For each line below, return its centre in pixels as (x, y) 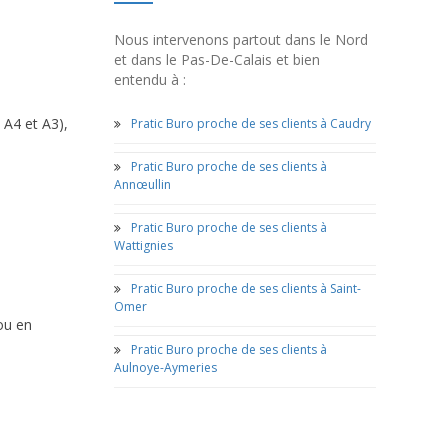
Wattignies (143, 245)
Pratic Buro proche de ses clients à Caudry (250, 123)
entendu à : (149, 79)
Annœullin (142, 184)
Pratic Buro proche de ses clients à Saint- (245, 288)
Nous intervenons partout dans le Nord (240, 39)
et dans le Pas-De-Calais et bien (216, 59)
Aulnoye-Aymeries (165, 367)
